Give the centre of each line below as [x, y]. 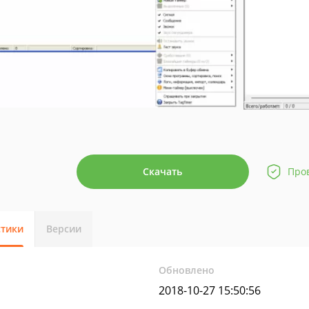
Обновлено [187, 270]
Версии [64, 229]
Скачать [162, 171]
